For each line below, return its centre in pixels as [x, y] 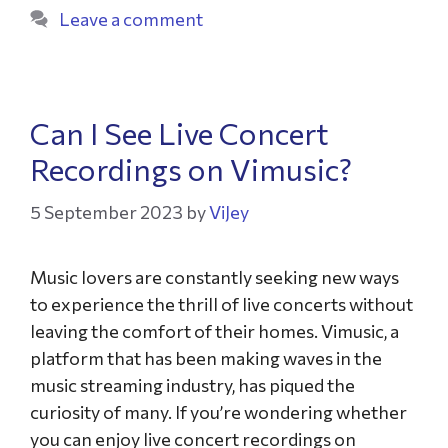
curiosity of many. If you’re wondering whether [218, 412]
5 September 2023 [106, 212]
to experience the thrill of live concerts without [221, 304]
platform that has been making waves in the [206, 358]
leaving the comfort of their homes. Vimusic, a [214, 331]
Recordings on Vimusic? [191, 168]
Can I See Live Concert [179, 132]
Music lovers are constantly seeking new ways [214, 277]
